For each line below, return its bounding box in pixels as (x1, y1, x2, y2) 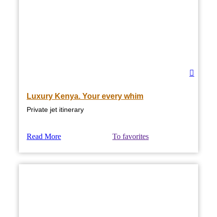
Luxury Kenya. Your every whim (27, 92, 143, 100)
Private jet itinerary (27, 105, 84, 113)
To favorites (112, 132, 149, 140)
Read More (27, 132, 61, 140)
